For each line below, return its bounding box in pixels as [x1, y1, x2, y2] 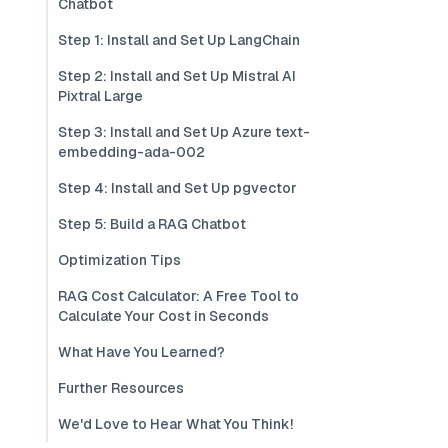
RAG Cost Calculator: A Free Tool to [58, 287, 299, 305]
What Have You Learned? [58, 343, 225, 361]
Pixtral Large [58, 87, 143, 105]
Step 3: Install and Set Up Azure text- [58, 123, 310, 141]
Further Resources [58, 379, 184, 397]
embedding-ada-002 [58, 143, 205, 161]
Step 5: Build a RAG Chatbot [58, 215, 246, 233]
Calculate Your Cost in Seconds [58, 307, 269, 325]
